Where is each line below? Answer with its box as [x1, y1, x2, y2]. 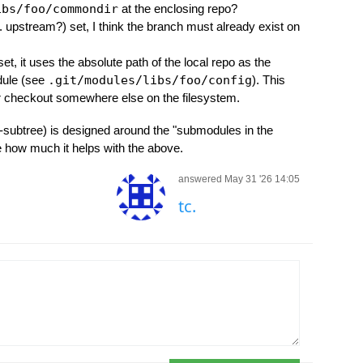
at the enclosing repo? [117, 2, 237, 15]
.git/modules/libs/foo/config [47, 73, 252, 88]
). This [251, 73, 285, 87]
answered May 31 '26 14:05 [177, 173, 300, 185]
